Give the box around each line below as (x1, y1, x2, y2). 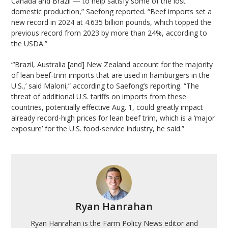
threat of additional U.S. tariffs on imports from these (11, 92, 187, 102)
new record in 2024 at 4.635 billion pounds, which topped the (11, 17, 212, 27)
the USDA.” (11, 39, 48, 49)
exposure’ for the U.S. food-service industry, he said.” (11, 124, 185, 134)
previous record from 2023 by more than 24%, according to (11, 28, 208, 38)
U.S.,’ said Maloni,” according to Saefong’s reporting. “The (11, 81, 199, 91)
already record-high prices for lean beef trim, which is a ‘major (11, 113, 215, 123)
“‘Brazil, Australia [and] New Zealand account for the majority (11, 60, 213, 70)
